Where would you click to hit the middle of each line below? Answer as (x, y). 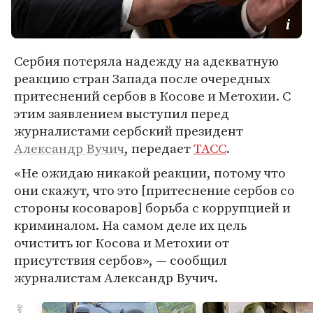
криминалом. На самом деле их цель (130, 225)
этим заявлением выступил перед (122, 113)
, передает (159, 148)
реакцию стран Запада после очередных (142, 78)
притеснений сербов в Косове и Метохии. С (152, 96)
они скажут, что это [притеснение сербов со (154, 190)
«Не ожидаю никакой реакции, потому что (150, 173)
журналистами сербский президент (129, 131)
